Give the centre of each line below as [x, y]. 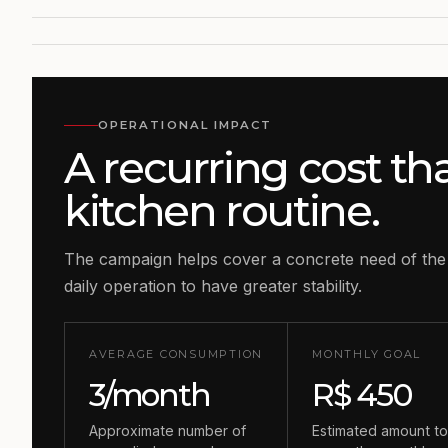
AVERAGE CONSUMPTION [176, 354]
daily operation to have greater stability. [213, 286]
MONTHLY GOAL [366, 354]
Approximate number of [167, 431]
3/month [149, 395]
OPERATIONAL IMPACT [185, 125]
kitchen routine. [221, 211]
